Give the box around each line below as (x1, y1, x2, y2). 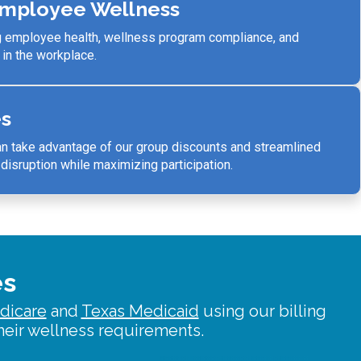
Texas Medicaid (81, 301, 199, 321)
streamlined (254, 139, 322, 155)
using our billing (198, 301, 326, 321)
